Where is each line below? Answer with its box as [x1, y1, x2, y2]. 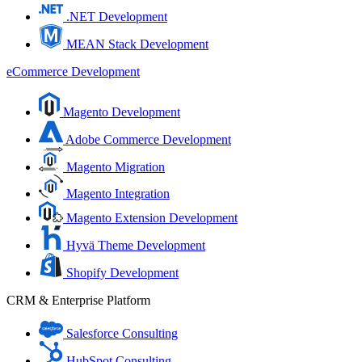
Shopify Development [66, 266, 179, 280]
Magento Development [63, 105, 180, 119]
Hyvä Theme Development [66, 238, 205, 252]
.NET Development [66, 10, 167, 23]
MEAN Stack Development [66, 37, 208, 51]
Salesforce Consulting [66, 326, 178, 340]
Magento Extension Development [66, 211, 238, 225]
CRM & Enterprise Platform [6, 293, 150, 307]
